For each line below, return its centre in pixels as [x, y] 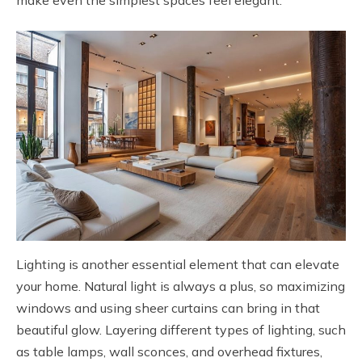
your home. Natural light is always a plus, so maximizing [181, 286]
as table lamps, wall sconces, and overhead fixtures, [169, 351]
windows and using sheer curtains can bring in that [168, 307]
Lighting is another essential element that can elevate [178, 264]
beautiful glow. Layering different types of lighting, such [181, 329]
